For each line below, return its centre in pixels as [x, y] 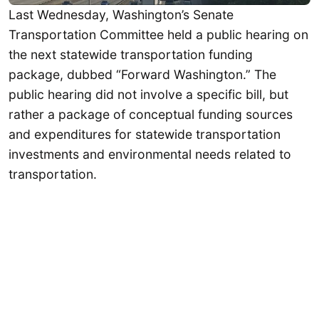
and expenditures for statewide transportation [145, 134]
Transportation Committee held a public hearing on [158, 34]
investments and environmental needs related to [150, 154]
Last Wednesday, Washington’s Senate [121, 14]
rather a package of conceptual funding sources [151, 114]
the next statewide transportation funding [131, 54]
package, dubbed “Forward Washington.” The [142, 74]
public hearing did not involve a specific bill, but [148, 94]
